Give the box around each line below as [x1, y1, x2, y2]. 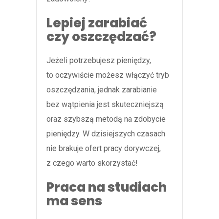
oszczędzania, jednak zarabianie [46, 85, 157, 95]
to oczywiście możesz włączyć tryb [46, 70, 169, 80]
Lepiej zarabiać [46, 14, 147, 32]
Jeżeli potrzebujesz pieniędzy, [46, 56, 151, 66]
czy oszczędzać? [46, 28, 156, 46]
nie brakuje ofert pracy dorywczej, [46, 144, 161, 153]
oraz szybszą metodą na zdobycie [46, 114, 166, 124]
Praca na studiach [46, 178, 167, 197]
